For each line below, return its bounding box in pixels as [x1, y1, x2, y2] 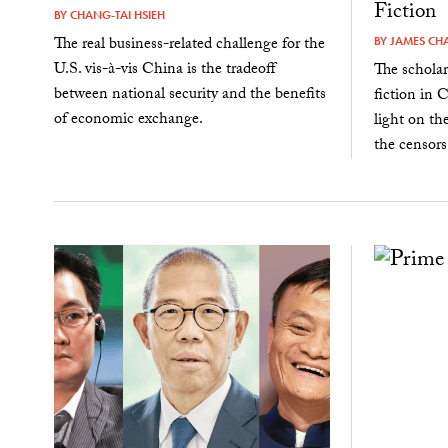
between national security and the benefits [53, 81, 326, 109]
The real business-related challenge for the [53, 31, 325, 59]
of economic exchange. [53, 106, 203, 134]
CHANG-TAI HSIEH [69, 7, 165, 24]
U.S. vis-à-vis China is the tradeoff [53, 56, 275, 84]
